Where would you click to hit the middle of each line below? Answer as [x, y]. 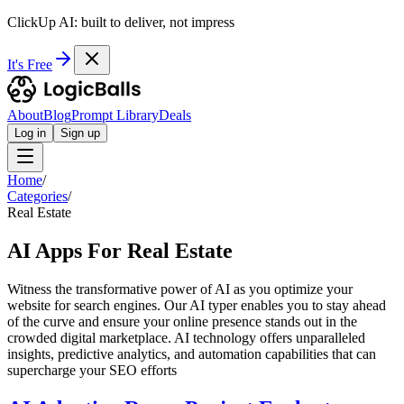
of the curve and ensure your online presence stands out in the [182, 321]
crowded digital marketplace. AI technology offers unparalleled [186, 337]
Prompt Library [115, 115]
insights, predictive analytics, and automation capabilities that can [192, 353]
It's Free [30, 64]
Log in [30, 133]
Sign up [80, 133]
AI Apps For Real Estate [120, 250]
